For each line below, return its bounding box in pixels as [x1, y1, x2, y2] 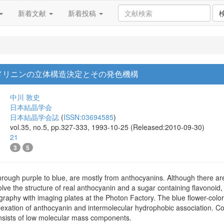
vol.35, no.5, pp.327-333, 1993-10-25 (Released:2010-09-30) [10, 122, 204, 132]
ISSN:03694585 [63, 112, 113, 122]
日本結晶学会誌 [10, 112, 59, 122]
